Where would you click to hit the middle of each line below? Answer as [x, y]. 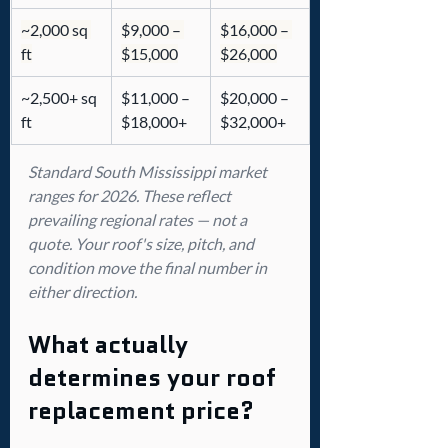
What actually [111, 345]
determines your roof [155, 378]
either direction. [82, 292]
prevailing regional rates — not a [139, 220]
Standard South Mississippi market [149, 172]
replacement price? [141, 411]
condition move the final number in [149, 268]
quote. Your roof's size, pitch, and [142, 244]
